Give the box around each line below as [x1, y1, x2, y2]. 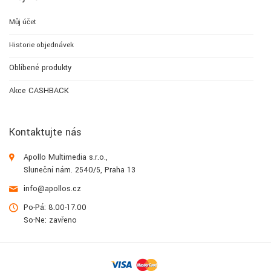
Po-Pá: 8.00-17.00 [24, 202, 87, 214]
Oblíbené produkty [9, 62, 71, 74]
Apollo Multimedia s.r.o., [24, 152, 108, 163]
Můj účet [9, 17, 36, 28]
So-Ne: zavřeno [24, 215, 77, 226]
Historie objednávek [9, 40, 74, 51]
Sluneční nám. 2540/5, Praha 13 [24, 165, 135, 176]
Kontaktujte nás [9, 125, 82, 140]
